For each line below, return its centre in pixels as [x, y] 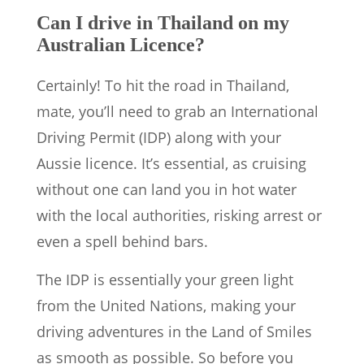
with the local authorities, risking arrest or [179, 216]
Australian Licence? [121, 45]
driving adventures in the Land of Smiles [174, 332]
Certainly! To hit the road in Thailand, [163, 86]
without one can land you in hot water [167, 190]
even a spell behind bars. [122, 242]
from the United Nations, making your [166, 306]
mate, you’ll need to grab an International [178, 112]
